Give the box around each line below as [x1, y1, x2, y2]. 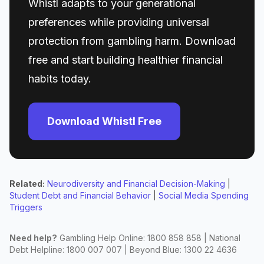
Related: [9, 179, 45, 189]
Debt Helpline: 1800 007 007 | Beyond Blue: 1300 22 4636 [9, 245, 237, 255]
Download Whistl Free [47, 115, 161, 127]
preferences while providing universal [28, 16, 209, 28]
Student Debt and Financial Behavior [9, 190, 151, 200]
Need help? [9, 233, 57, 243]
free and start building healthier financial [28, 54, 223, 66]
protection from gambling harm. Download [28, 35, 236, 47]
